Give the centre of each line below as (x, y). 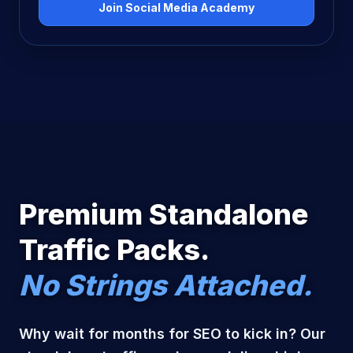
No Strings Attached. (166, 285)
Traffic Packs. (114, 250)
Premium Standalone (163, 214)
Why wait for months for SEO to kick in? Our (172, 334)
